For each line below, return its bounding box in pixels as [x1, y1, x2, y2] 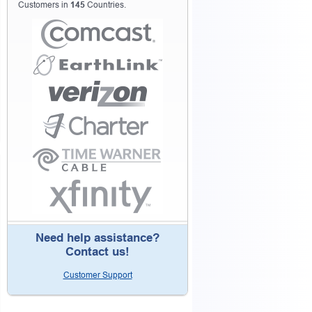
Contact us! [65, 245, 130, 258]
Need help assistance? [36, 231, 159, 244]
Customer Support [63, 270, 132, 280]
